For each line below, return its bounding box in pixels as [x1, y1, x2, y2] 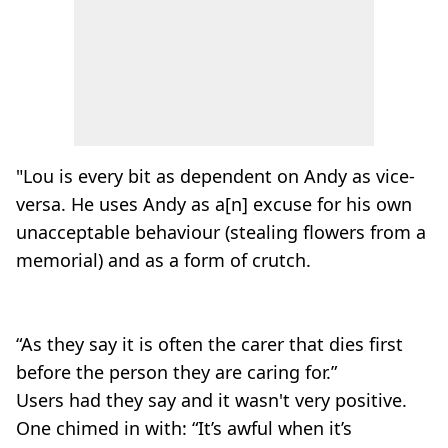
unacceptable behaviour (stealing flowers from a [16, 220, 426, 244]
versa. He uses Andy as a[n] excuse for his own [16, 192, 412, 216]
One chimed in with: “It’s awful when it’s [16, 416, 352, 440]
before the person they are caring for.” [16, 360, 337, 384]
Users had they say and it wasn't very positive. [16, 388, 407, 412]
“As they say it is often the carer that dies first [16, 332, 403, 356]
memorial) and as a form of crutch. [16, 248, 311, 272]
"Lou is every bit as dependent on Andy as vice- [16, 164, 415, 188]
